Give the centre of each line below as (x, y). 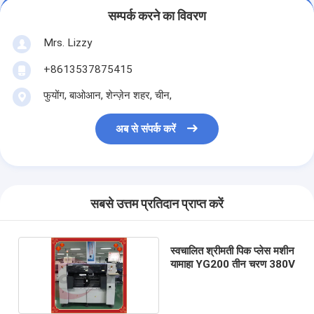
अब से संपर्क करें (146, 129)
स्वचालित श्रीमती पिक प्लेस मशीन (232, 251)
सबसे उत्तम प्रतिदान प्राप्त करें (157, 204)
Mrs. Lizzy (67, 42)
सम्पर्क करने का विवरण (157, 16)
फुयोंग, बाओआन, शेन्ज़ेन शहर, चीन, (107, 95)
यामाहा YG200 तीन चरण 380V (232, 264)
